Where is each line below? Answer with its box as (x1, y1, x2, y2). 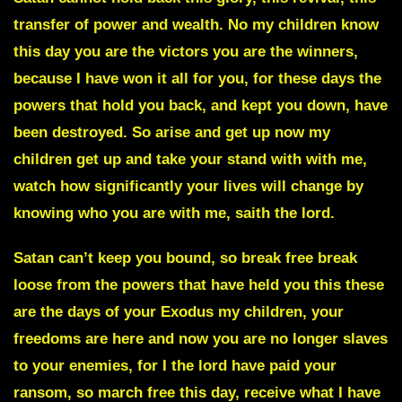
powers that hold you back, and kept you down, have (13, 96, 388, 114)
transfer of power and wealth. (13, 15, 228, 33)
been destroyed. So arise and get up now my (13, 123, 330, 141)
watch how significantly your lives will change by (13, 177, 363, 195)
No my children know (228, 15, 379, 33)
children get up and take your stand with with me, (13, 150, 367, 168)
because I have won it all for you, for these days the (13, 69, 381, 87)
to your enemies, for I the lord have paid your (13, 356, 336, 374)
